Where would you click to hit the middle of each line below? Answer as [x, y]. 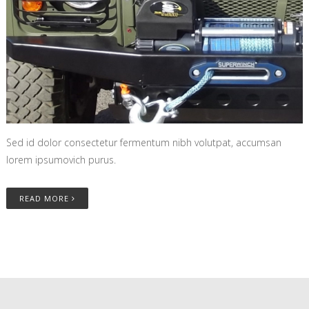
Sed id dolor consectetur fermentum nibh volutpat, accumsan [143, 143]
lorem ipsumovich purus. [61, 160]
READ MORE [45, 199]
